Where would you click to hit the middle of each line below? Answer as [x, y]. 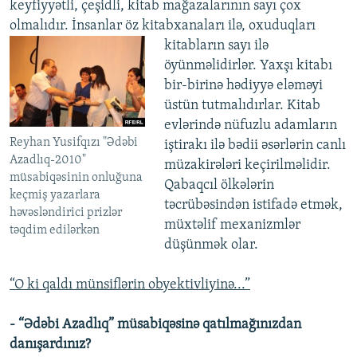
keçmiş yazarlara [55, 195]
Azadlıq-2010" [48, 160]
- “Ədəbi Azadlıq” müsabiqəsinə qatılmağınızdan [155, 325]
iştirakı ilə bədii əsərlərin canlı [255, 146]
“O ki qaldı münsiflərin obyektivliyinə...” [130, 285]
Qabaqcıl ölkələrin [219, 186]
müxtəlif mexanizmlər [232, 226]
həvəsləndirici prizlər [66, 212]
